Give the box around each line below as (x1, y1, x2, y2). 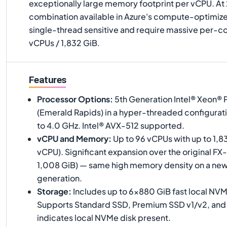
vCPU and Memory (37, 133, 108, 144)
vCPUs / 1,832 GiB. (29, 37, 100, 48)
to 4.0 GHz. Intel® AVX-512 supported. (37, 120, 184, 131)
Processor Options (37, 93, 110, 104)
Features (29, 74, 66, 86)
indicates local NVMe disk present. (37, 212, 171, 223)
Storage (37, 185, 68, 197)
